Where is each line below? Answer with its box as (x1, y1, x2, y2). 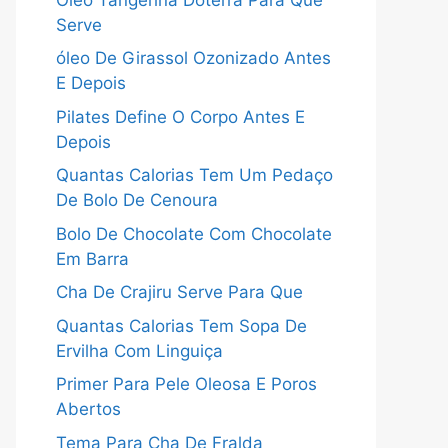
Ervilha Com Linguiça (56, 340, 223, 361)
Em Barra (56, 248, 129, 269)
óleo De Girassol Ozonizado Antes (56, 48, 331, 68)
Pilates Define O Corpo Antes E (56, 106, 305, 127)
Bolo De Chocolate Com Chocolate (56, 223, 332, 244)
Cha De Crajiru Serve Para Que (56, 282, 303, 302)
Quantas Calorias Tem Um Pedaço (56, 165, 333, 185)
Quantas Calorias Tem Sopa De (56, 315, 307, 336)
